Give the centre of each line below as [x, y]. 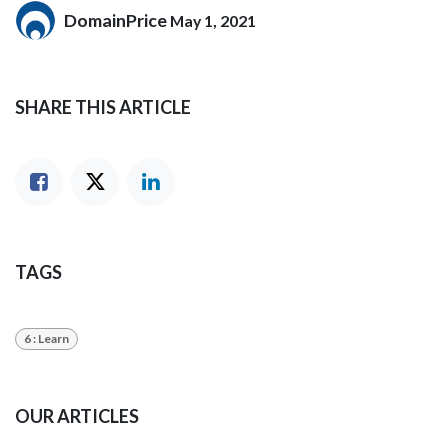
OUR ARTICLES [77, 416]
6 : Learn [46, 338]
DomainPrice [115, 19]
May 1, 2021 [212, 20]
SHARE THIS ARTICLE [103, 106]
